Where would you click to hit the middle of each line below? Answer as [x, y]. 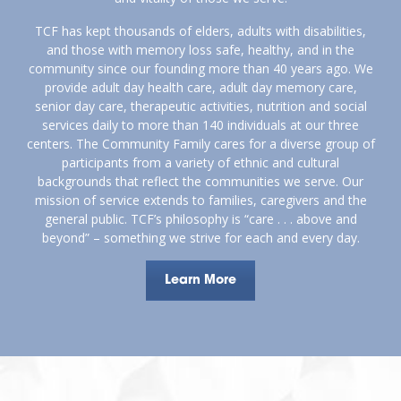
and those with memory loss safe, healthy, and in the [200, 49]
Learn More [200, 280]
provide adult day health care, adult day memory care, [200, 87]
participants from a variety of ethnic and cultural [200, 162]
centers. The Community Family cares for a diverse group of [200, 143]
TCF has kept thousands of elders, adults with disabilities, [200, 30]
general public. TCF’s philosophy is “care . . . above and [200, 218]
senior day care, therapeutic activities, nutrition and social [200, 106]
